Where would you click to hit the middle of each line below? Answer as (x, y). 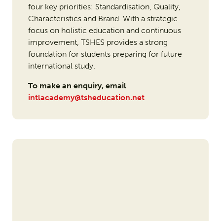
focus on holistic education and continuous (104, 31)
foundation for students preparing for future (105, 54)
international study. (61, 66)
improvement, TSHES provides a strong (98, 42)
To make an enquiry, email (77, 86)
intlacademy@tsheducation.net (86, 98)
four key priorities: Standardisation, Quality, (104, 7)
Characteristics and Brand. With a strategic (103, 19)
